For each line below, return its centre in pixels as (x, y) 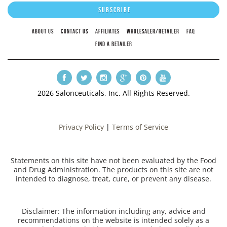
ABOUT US (43, 31)
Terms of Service (140, 127)
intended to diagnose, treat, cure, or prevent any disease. (113, 178)
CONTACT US (74, 31)
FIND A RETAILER (113, 44)
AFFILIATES (107, 31)
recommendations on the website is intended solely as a (113, 220)
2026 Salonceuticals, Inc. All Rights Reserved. (113, 93)
